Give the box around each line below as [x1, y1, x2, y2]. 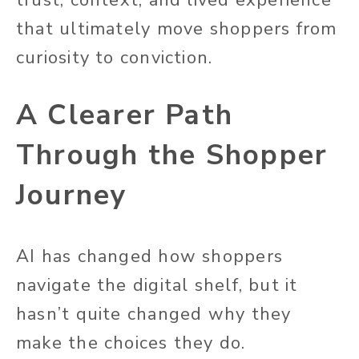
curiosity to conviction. [16, 45, 213, 70]
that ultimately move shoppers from [16, 16, 337, 41]
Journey [16, 175, 127, 214]
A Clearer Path [16, 95, 234, 134]
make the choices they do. [16, 330, 246, 355]
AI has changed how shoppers [16, 244, 283, 268]
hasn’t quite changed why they [16, 301, 292, 326]
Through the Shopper [16, 135, 329, 174]
